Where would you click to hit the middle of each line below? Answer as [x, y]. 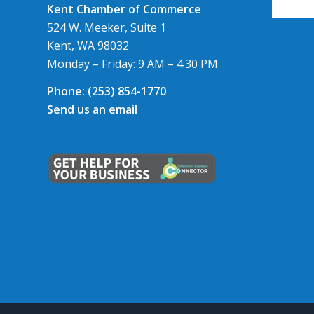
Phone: [66, 91]
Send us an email [92, 110]
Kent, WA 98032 [88, 45]
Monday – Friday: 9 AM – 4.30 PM [132, 63]
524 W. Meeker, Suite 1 [107, 27]
